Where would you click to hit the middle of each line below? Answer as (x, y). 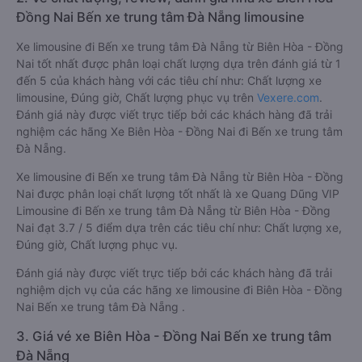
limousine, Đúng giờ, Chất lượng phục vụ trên (137, 97)
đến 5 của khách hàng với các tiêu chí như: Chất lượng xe (169, 80)
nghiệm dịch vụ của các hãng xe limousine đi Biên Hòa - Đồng (179, 290)
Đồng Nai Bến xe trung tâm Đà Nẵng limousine (160, 17)
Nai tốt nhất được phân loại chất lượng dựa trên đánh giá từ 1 (179, 63)
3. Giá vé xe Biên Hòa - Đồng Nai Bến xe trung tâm (174, 336)
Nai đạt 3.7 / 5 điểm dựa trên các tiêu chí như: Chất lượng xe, (179, 227)
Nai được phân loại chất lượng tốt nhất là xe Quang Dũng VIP (178, 194)
